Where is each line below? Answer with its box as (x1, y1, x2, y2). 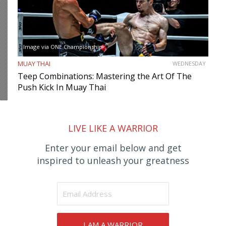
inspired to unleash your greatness (37, 154, 189, 166)
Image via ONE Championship (23, 43, 102, 51)
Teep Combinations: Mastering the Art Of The (18, 71, 192, 82)
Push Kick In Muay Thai (18, 82, 106, 93)
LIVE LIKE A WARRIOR (68, 122, 158, 135)
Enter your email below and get (44, 141, 182, 154)
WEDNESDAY (173, 60, 206, 68)
